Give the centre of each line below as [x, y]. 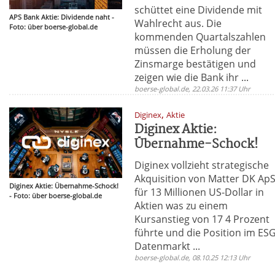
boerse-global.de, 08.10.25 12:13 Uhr [193, 257]
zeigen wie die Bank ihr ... [192, 77]
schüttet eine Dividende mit [199, 10]
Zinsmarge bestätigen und [196, 64]
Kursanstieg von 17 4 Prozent [202, 219]
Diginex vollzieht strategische [202, 165]
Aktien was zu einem [181, 205]
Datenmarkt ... [168, 246]
